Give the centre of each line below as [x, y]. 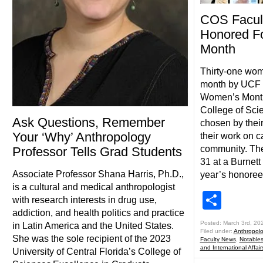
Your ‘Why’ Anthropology [81, 137]
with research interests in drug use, [84, 200]
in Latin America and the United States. [95, 225]
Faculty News [218, 239]
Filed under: [217, 231]
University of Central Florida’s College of [96, 251]
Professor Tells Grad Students [97, 151]
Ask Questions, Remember [88, 122]
